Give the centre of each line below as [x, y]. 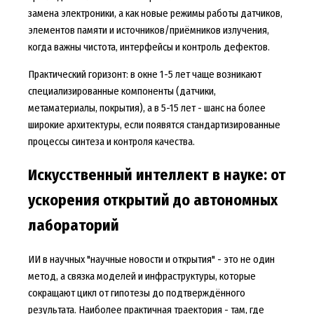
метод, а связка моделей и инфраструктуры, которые [142, 277]
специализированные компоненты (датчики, [122, 91]
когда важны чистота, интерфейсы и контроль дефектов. [149, 47]
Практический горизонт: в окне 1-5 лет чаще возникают [144, 74]
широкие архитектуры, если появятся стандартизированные [154, 124]
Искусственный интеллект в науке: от [157, 176]
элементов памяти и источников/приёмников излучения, [148, 30]
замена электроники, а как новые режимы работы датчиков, [155, 14]
